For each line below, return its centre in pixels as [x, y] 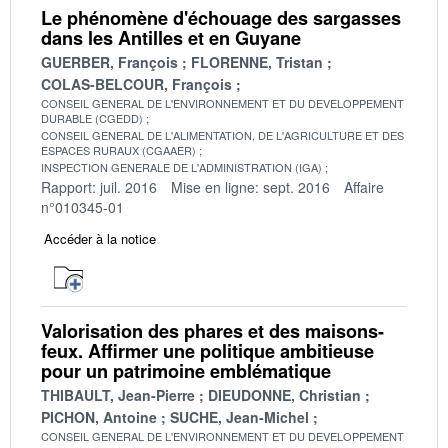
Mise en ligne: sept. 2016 [250, 186]
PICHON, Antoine [99, 416]
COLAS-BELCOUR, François [136, 83]
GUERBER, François [109, 61]
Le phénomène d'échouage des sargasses [221, 17]
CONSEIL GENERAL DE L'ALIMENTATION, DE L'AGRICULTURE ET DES [222, 134]
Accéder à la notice [100, 238]
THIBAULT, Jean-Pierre [118, 394]
